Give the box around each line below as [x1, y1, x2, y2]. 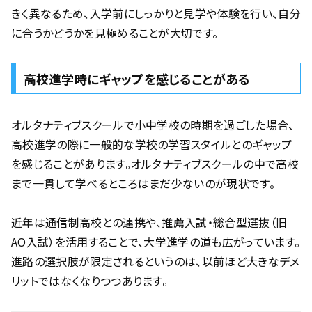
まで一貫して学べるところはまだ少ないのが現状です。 [11, 174, 275, 192]
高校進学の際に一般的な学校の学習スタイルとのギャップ [11, 135, 292, 153]
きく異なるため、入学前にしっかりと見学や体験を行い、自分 [11, 5, 301, 22]
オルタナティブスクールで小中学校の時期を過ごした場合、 [11, 116, 295, 133]
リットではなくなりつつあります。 [11, 272, 169, 290]
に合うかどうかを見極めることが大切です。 [11, 24, 219, 42]
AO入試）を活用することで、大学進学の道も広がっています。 [11, 233, 301, 251]
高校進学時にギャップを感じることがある [23, 69, 251, 88]
